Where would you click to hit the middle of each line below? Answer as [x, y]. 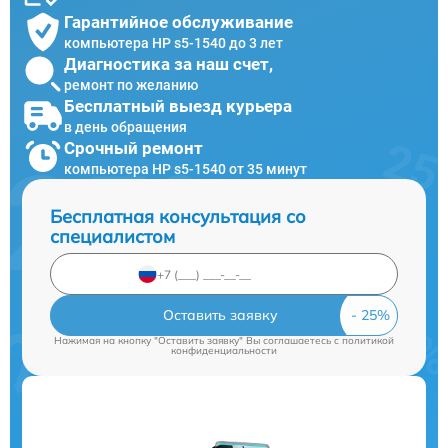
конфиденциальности [224, 350]
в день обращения [125, 126]
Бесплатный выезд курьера [178, 105]
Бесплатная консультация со [178, 216]
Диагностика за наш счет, [168, 63]
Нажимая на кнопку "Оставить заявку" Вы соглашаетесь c [198, 340]
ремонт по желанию [131, 84]
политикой [368, 340]
